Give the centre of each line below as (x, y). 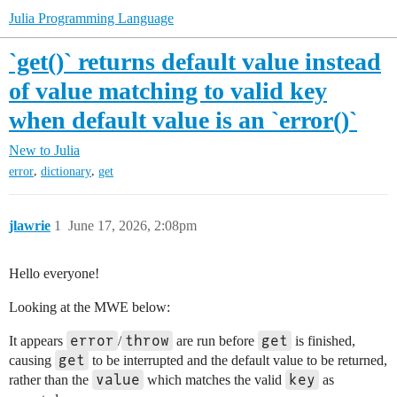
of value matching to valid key (168, 91)
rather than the (51, 380)
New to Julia (44, 150)
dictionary (66, 172)
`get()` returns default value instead (195, 62)
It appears (38, 341)
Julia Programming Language (91, 18)
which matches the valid (214, 380)
